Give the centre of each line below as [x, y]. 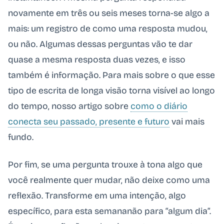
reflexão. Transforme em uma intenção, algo [97, 195]
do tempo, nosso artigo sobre [69, 106]
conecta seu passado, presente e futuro [89, 121]
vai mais [187, 121]
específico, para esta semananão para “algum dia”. [109, 211]
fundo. [21, 137]
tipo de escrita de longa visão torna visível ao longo [111, 90]
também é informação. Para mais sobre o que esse [111, 75]
